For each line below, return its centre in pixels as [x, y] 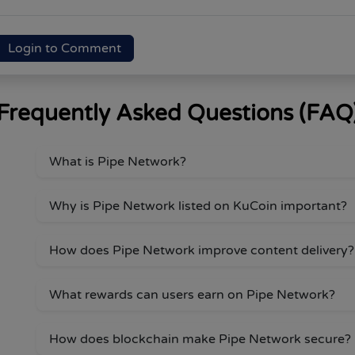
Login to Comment [65, 48]
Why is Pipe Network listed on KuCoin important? [198, 206]
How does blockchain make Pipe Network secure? [200, 339]
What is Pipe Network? [118, 161]
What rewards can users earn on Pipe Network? [192, 294]
